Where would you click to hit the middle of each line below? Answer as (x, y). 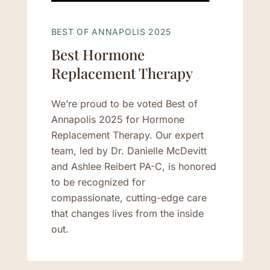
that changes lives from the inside (127, 213)
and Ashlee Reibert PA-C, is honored (133, 166)
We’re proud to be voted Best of (124, 103)
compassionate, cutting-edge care (129, 197)
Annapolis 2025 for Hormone (118, 119)
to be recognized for (98, 182)
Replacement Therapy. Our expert (127, 135)
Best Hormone (98, 54)
